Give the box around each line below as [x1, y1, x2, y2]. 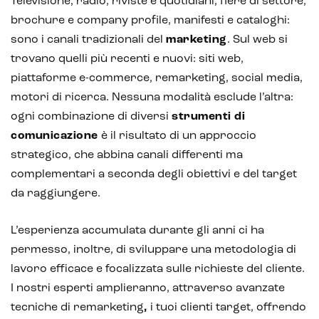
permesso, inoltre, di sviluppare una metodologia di [11, 244, 296, 256]
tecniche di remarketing [11, 301, 144, 313]
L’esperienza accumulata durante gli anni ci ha [11, 224, 264, 236]
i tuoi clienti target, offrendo [150, 301, 306, 313]
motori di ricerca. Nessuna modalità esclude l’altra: [11, 91, 293, 103]
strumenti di [172, 110, 245, 122]
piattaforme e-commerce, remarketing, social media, [11, 72, 303, 84]
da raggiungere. [11, 187, 100, 199]
